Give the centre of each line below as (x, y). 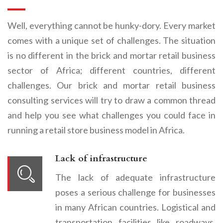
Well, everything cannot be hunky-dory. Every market (111, 25)
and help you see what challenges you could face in (111, 115)
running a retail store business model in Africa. (96, 130)
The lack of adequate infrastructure (135, 177)
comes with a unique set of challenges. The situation (111, 40)
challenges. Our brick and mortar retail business (111, 85)
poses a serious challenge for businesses (135, 192)
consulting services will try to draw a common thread (111, 100)
